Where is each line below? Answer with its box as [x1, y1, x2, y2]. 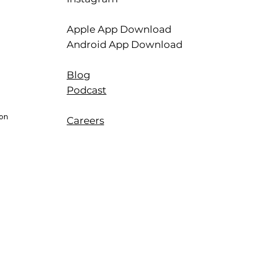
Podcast [67, 84, 106, 96]
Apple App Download [67, 23, 171, 35]
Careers [67, 114, 104, 126]
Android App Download [67, 38, 182, 50]
